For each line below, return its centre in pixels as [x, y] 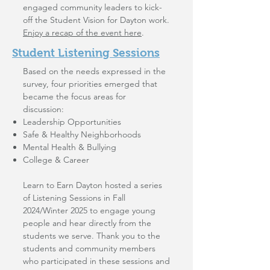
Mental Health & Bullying [70, 147]
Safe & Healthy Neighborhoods [82, 134]
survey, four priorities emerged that [90, 84]
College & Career [56, 160]
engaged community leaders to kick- [93, 7]
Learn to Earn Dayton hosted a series [93, 185]
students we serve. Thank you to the [92, 236]
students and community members [89, 248]
